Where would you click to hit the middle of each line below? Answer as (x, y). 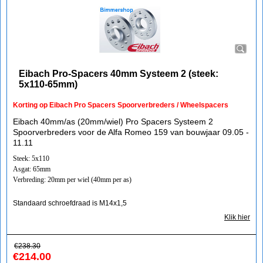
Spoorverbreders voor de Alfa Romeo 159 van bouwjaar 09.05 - (131, 132)
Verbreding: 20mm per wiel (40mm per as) (72, 180)
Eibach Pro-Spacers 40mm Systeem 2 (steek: (119, 74)
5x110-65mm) (48, 84)
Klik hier (237, 217)
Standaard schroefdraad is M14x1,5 (70, 203)
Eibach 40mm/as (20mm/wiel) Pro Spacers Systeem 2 (113, 122)
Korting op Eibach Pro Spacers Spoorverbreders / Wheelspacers (121, 105)
